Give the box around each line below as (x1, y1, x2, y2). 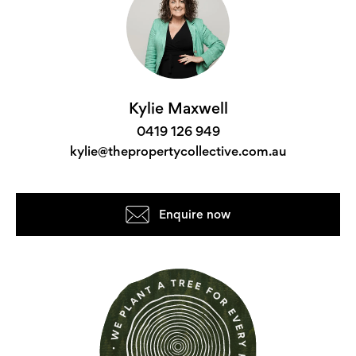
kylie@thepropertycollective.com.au (69, 143, 287, 160)
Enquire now (159, 207, 230, 222)
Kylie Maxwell (128, 99, 228, 118)
